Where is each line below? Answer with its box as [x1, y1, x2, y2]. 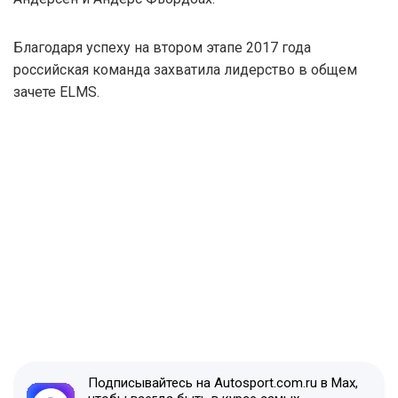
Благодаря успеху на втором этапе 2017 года [13, 38, 311, 56]
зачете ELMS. [13, 83, 99, 100]
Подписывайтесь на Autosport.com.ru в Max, [88, 374, 358, 391]
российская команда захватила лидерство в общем [13, 60, 357, 78]
